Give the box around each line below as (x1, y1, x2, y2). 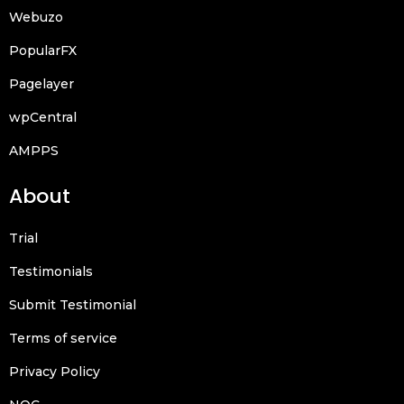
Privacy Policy (9, 363, 100, 380)
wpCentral (9, 108, 77, 125)
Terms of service (9, 329, 117, 346)
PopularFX (9, 41, 77, 59)
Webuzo (9, 8, 63, 25)
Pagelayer (9, 75, 74, 92)
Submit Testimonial (9, 296, 136, 313)
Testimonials (9, 262, 93, 280)
